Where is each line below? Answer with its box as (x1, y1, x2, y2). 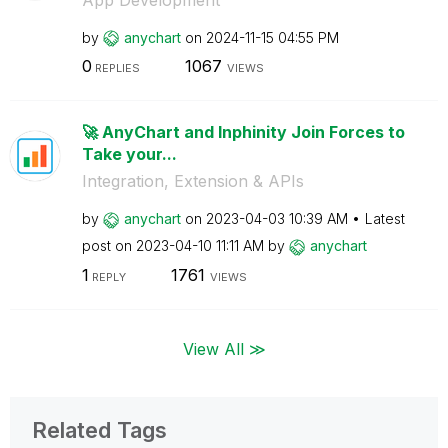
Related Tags (32, 416, 167, 443)
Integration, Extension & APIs (81, 171, 304, 191)
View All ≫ (182, 338, 266, 359)
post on (81, 237, 136, 254)
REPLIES (91, 61, 140, 75)
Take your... (81, 144, 177, 164)
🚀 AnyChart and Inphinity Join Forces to (81, 122, 405, 142)
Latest (364, 210, 405, 227)
